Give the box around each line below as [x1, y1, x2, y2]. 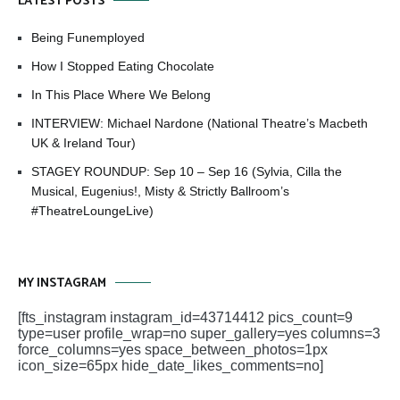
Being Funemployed [31, 29, 145, 45]
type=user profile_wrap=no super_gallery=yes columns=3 [18, 325, 380, 341]
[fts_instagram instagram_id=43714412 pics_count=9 [18, 309, 353, 325]
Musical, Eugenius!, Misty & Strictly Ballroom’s [31, 183, 289, 198]
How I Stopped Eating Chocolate [31, 58, 214, 73]
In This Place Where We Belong [31, 87, 211, 102]
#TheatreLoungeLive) [31, 203, 154, 218]
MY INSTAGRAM [18, 272, 106, 294]
